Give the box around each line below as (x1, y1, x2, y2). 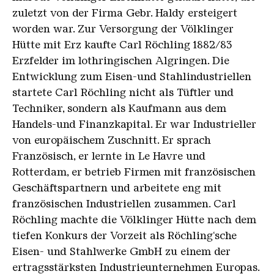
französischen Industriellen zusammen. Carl (12, 198, 236, 210)
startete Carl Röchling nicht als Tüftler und (12, 86, 234, 99)
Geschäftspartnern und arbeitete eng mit (12, 182, 221, 194)
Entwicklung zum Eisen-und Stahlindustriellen (12, 70, 251, 83)
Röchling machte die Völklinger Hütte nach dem (12, 213, 256, 226)
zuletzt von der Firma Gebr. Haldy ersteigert (12, 7, 237, 20)
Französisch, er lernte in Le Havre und (12, 150, 206, 163)
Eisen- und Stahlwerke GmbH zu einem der (12, 245, 231, 258)
